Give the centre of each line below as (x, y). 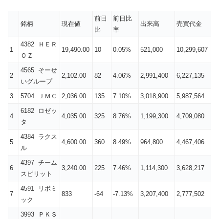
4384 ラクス (39, 137)
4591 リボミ (39, 189)
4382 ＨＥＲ (39, 44)
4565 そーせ (39, 70)
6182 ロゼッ (39, 111)
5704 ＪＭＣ (39, 96)
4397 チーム (39, 163)
